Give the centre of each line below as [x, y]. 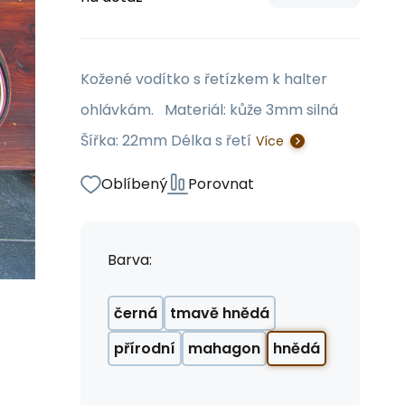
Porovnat [221, 184]
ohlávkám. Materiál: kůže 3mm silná [209, 110]
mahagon [224, 348]
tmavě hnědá [220, 313]
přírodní [145, 348]
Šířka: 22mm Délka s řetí [166, 141]
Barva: [130, 260]
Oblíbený [134, 184]
